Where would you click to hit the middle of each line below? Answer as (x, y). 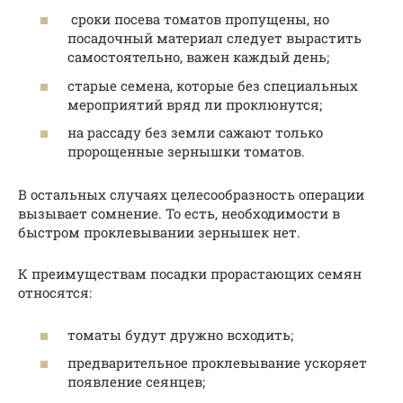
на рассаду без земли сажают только (195, 133)
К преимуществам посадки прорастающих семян (190, 274)
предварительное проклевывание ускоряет (217, 363)
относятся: (55, 293)
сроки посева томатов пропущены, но (198, 19)
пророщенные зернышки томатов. (186, 152)
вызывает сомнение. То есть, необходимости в (179, 214)
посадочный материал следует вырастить (215, 38)
